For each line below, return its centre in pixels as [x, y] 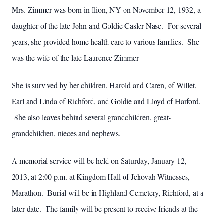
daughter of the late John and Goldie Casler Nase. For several [106, 25]
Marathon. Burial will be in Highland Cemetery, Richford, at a [108, 193]
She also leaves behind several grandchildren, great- [91, 117]
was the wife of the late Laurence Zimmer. [76, 57]
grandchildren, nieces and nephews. [66, 133]
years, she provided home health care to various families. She [105, 41]
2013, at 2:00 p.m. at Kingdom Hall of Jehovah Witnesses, [101, 177]
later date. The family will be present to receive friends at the [105, 209]
